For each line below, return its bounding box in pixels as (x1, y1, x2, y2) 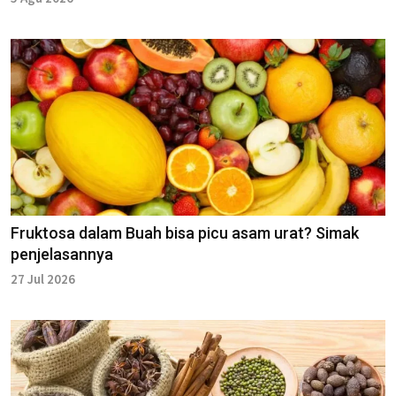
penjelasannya (11, 245, 113, 264)
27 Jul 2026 (11, 270, 75, 288)
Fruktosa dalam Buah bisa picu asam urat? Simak (11, 224, 359, 243)
